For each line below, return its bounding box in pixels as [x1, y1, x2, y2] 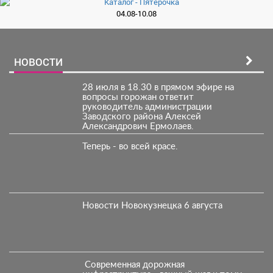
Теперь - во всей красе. [82, 142, 178, 151]
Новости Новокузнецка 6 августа [82, 201, 222, 210]
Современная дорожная [82, 260, 185, 269]
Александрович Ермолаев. [82, 122, 194, 131]
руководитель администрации [82, 102, 212, 112]
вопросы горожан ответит [82, 93, 194, 102]
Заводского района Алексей [82, 112, 201, 121]
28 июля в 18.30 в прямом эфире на [82, 83, 234, 92]
